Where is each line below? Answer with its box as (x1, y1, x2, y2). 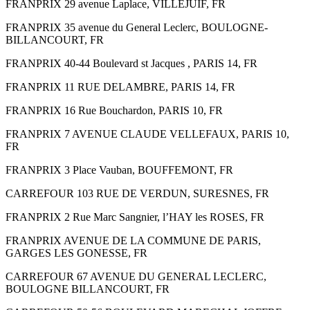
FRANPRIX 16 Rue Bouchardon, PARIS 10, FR (6, 104, 223, 116)
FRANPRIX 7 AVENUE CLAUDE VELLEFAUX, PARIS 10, (6, 127, 289, 140)
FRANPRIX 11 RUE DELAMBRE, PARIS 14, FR (6, 80, 235, 93)
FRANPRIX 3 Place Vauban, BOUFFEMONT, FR (6, 163, 233, 176)
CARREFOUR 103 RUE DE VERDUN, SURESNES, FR (6, 187, 269, 199)
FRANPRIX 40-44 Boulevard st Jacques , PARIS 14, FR (6, 57, 257, 69)
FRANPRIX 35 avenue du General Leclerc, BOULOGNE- (6, 21, 268, 33)
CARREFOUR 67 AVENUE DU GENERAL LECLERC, (6, 270, 266, 282)
